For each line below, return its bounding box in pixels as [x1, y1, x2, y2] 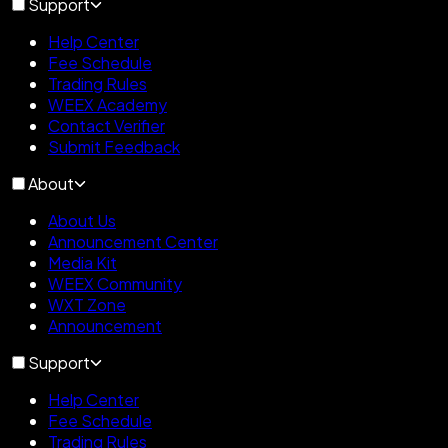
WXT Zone [48, 293, 126, 315]
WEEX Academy [48, 93, 167, 115]
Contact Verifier [48, 114, 165, 136]
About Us [48, 209, 116, 231]
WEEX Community [48, 272, 182, 294]
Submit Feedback [48, 135, 180, 157]
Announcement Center [48, 230, 218, 252]
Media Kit [48, 251, 117, 273]
